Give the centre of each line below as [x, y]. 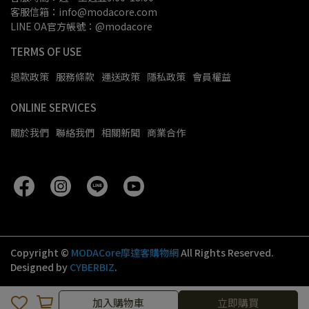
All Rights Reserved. [227, 252]
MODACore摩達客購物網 [125, 252]
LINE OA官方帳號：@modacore [81, 26]
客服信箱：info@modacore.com [84, 12]
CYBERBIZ [92, 267]
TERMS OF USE [46, 51]
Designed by [40, 267]
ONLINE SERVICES [53, 107]
